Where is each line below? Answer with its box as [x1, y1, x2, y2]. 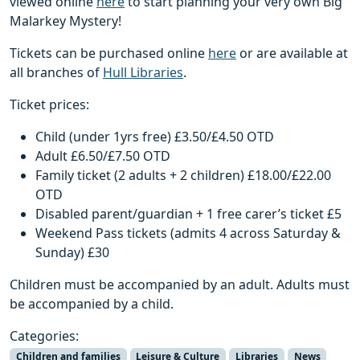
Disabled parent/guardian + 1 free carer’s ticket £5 [35, 204, 342, 223]
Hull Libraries [103, 63, 183, 81]
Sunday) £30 [35, 243, 109, 261]
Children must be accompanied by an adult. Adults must [10, 275, 350, 293]
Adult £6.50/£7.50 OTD [35, 146, 170, 165]
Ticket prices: [10, 95, 89, 113]
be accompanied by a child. [10, 294, 174, 313]
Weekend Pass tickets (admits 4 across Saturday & [35, 223, 341, 242]
